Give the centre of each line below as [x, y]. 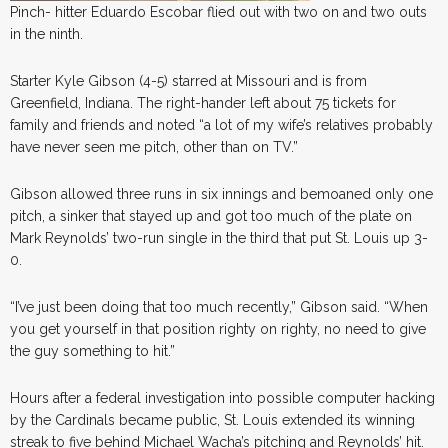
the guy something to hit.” [92, 350]
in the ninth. [46, 33]
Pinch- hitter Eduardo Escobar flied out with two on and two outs [218, 11]
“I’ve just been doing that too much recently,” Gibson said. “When [219, 306]
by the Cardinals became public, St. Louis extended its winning [212, 419]
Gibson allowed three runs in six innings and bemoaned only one [221, 193]
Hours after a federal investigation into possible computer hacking [222, 397]
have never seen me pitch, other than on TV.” [154, 146]
